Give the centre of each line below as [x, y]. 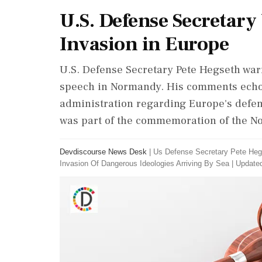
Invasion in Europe [144, 44]
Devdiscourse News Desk [103, 152]
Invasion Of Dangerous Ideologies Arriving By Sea [144, 163]
